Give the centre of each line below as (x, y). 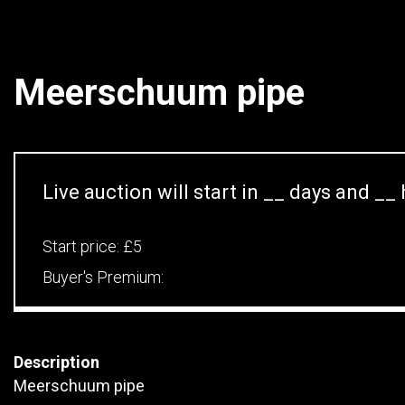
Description (57, 362)
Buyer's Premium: (103, 277)
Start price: (83, 246)
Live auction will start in (153, 192)
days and (330, 192)
